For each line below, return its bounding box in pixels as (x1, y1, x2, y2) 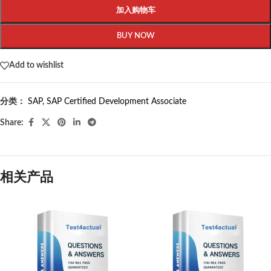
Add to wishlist (9, 61, 64, 70)
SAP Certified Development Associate (47, 97, 186, 106)
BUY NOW (116, 31, 155, 40)
